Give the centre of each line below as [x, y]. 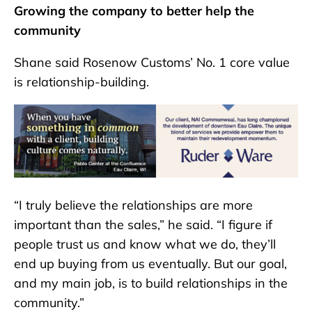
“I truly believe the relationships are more [133, 205]
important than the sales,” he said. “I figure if [143, 225]
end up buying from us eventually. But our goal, [150, 264]
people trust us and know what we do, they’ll [145, 244]
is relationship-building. [81, 82]
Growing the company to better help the [134, 11]
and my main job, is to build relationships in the [151, 283]
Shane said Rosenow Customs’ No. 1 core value [152, 63]
